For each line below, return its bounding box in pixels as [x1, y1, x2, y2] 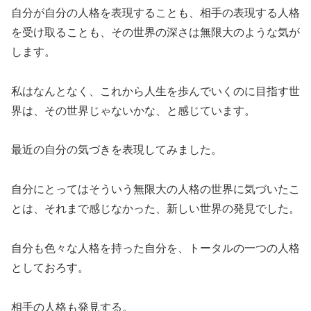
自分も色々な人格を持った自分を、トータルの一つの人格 [11, 242, 300, 255]
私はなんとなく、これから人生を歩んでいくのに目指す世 [11, 85, 300, 97]
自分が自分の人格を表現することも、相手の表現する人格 [11, 6, 300, 19]
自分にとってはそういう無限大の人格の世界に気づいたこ [11, 183, 300, 196]
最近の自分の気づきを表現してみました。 [11, 144, 222, 156]
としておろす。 [11, 262, 89, 274]
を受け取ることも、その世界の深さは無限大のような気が [11, 26, 300, 38]
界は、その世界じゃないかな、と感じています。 [11, 104, 255, 117]
